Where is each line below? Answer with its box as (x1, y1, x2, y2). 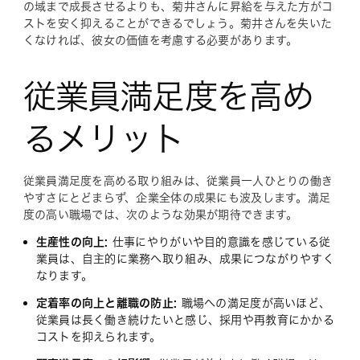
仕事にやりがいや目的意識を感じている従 (108, 235, 331, 247)
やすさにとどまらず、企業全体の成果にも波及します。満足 (22, 191, 331, 203)
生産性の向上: (35, 235, 108, 247)
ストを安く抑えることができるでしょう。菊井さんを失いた (22, 17, 333, 29)
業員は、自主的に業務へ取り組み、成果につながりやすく (35, 252, 334, 264)
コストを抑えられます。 (35, 330, 162, 342)
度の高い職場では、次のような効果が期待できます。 (22, 208, 298, 220)
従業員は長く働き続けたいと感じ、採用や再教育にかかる (35, 313, 334, 325)
